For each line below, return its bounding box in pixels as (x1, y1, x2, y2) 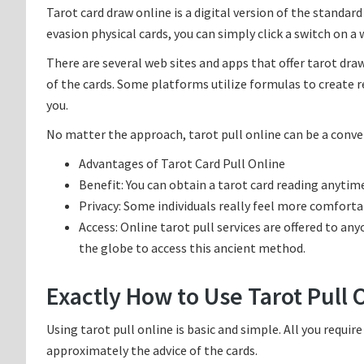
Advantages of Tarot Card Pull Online (79, 155, 285, 171)
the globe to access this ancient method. (79, 240, 305, 256)
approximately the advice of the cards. (46, 342, 258, 358)
